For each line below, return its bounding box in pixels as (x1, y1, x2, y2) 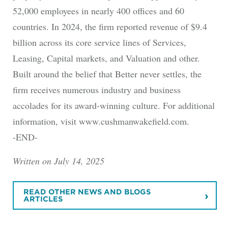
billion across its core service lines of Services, (12, 36, 186, 48)
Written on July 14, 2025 (12, 154, 104, 167)
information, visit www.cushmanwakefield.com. (12, 115, 189, 127)
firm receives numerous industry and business (12, 83, 181, 96)
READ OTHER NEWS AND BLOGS (23, 188, 151, 196)
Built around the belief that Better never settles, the (12, 67, 202, 80)
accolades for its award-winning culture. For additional (12, 99, 215, 111)
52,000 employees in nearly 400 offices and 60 (12, 4, 184, 17)
